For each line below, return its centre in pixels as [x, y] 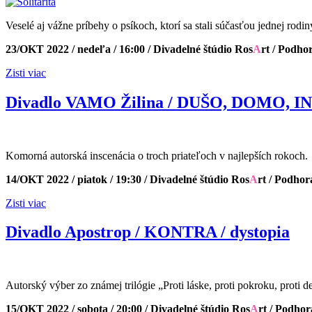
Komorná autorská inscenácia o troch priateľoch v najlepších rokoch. [157, 155]
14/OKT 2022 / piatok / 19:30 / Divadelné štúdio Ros [127, 179]
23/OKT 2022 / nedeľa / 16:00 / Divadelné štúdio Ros [129, 49]
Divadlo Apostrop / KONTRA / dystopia [148, 232]
